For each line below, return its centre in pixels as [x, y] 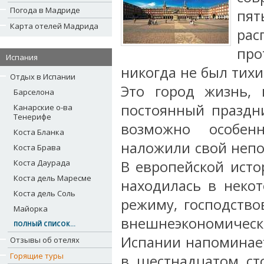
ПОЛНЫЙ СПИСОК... [44, 224]
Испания [22, 57]
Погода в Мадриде [45, 10]
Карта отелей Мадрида [54, 26]
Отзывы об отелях [45, 240]
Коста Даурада [42, 163]
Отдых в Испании [43, 77]
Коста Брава [37, 147]
